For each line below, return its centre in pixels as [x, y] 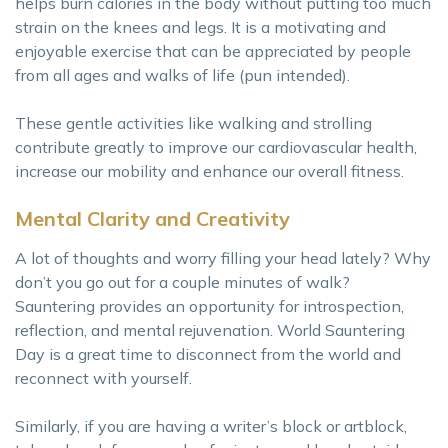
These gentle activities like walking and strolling [193, 122]
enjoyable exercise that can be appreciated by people [213, 50]
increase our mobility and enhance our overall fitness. [209, 170]
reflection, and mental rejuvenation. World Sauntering [210, 329]
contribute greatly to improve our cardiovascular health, [216, 146]
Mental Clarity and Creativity [152, 218]
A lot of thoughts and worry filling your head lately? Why [223, 257]
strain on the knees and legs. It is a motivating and [200, 26]
